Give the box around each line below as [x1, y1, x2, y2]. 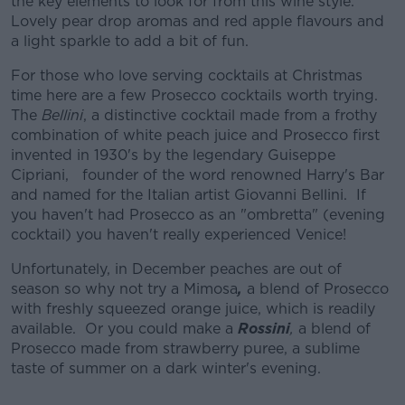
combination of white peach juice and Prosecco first [11, 127, 380, 144]
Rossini [238, 320, 290, 337]
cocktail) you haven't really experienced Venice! [11, 226, 346, 243]
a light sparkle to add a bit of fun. [11, 33, 249, 50]
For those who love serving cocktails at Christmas [11, 67, 363, 84]
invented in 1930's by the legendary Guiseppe [11, 146, 335, 164]
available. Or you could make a [11, 320, 238, 337]
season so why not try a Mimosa [11, 280, 238, 297]
